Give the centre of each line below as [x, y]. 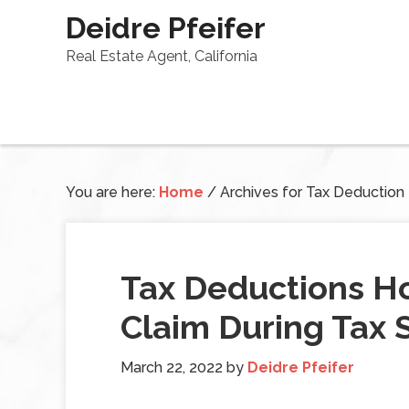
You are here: [112, 192]
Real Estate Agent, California [162, 56]
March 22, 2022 [172, 367]
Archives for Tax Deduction [310, 192]
